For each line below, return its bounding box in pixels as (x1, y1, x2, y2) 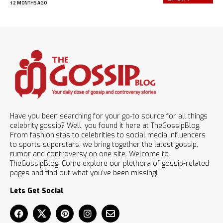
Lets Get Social (10, 186, 63, 196)
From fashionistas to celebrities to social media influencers (10, 130, 206, 140)
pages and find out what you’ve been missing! (10, 168, 157, 178)
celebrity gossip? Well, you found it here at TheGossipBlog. (10, 120, 201, 130)
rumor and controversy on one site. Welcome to (10, 149, 169, 159)
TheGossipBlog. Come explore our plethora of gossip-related (10, 158, 209, 168)
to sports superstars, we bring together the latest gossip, (10, 139, 198, 149)
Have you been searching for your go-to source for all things (10, 111, 208, 121)
